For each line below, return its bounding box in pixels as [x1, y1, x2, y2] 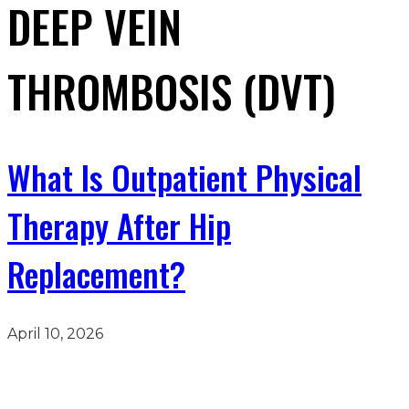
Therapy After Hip [7, 201, 231, 250]
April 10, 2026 [7, 325, 103, 343]
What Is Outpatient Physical [7, 152, 362, 202]
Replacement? [7, 249, 185, 299]
